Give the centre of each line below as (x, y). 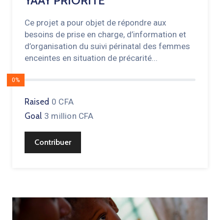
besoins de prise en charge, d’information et (105, 35)
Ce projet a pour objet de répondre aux (95, 23)
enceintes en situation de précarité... (91, 58)
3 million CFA (69, 116)
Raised (37, 102)
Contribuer (53, 142)
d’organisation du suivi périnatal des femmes (107, 46)
